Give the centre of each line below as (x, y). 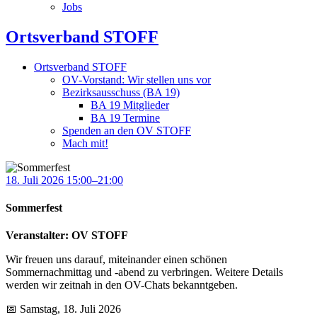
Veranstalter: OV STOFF (67, 236)
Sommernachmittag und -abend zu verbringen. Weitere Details (144, 272)
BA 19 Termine (125, 117)
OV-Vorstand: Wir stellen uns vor (137, 79)
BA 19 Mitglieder (130, 105)
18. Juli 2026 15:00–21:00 (64, 180)
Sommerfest (34, 207)
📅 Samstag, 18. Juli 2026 (63, 309)
